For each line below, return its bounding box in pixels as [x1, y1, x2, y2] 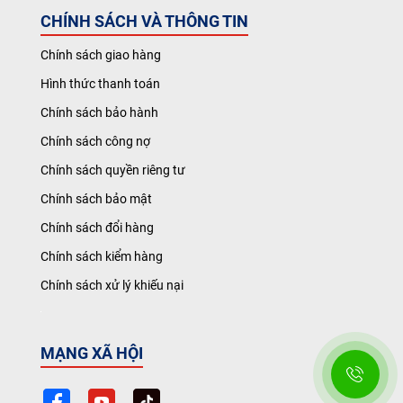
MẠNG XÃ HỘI [40, 343, 143, 363]
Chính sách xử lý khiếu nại [40, 278, 184, 292]
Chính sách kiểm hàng [40, 249, 163, 264]
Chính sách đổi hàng [40, 220, 154, 235]
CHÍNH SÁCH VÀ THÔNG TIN [40, 12, 248, 31]
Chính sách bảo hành [40, 105, 158, 120]
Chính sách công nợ [40, 134, 150, 148]
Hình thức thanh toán [40, 76, 160, 91]
